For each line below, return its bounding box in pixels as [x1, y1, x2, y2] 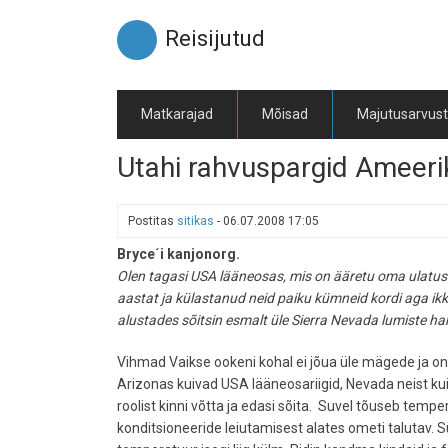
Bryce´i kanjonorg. [117, 246, 243, 262]
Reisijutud [165, 26, 265, 51]
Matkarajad [141, 106, 213, 122]
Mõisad [262, 106, 308, 122]
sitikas [177, 214, 214, 228]
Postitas [128, 214, 177, 228]
